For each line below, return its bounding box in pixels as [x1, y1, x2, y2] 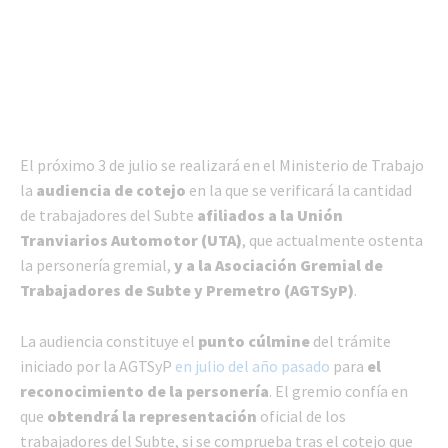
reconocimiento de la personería [20, 380, 269, 401]
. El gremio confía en [269, 380, 408, 401]
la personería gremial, [20, 254, 174, 275]
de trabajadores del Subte [20, 204, 197, 225]
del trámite [310, 330, 391, 351]
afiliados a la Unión [197, 204, 343, 225]
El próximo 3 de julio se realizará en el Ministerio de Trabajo [20, 154, 424, 175]
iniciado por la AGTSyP [20, 355, 175, 376]
